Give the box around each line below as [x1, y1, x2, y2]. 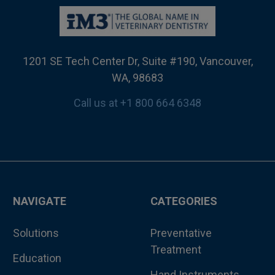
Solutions [12, 226, 59, 239]
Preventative [150, 226, 212, 239]
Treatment [150, 242, 201, 256]
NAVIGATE [12, 194, 66, 207]
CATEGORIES [150, 194, 217, 207]
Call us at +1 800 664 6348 [74, 96, 201, 109]
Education [12, 251, 61, 265]
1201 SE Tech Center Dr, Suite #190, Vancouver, [22, 54, 253, 68]
